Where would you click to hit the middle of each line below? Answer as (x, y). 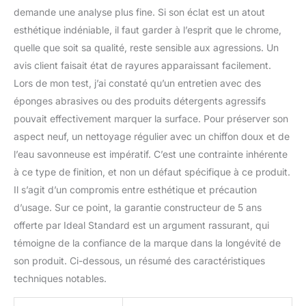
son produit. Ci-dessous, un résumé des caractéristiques (139, 260)
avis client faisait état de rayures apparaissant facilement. (142, 65)
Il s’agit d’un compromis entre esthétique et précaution (135, 189)
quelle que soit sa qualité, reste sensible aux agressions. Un (146, 47)
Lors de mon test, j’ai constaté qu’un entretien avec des (137, 83)
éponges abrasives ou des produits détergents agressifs (140, 100)
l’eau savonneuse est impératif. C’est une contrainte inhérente (151, 154)
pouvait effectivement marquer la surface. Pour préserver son (151, 118)
